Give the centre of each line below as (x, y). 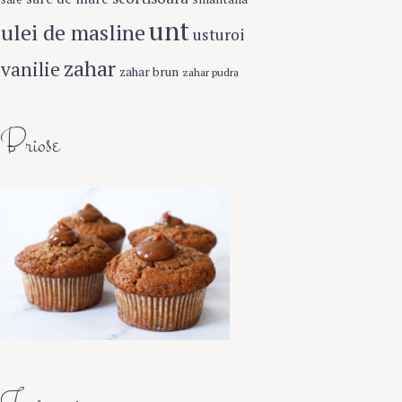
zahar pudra (210, 72)
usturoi (219, 35)
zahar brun (149, 72)
